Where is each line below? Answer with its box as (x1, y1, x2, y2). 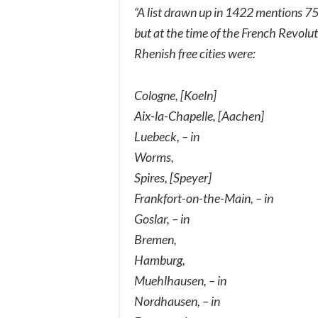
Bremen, (134, 231, 177, 247)
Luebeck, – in (134, 128, 199, 144)
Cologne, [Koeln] (134, 87, 216, 103)
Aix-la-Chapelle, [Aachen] (134, 107, 264, 124)
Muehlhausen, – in (134, 272, 226, 288)
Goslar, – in (134, 210, 190, 226)
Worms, (134, 148, 174, 165)
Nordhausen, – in (134, 292, 220, 309)
